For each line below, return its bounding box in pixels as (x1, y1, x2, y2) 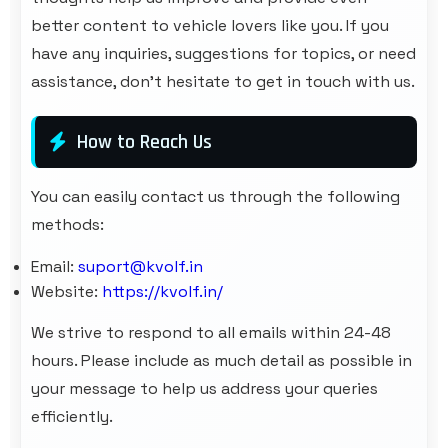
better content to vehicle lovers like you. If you (31, 15, 389, 36)
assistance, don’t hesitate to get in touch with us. (31, 71, 415, 92)
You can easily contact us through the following (31, 186, 400, 207)
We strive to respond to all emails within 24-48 (31, 322, 391, 343)
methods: (31, 214, 104, 235)
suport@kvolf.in (78, 256, 203, 277)
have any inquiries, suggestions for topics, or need (31, 43, 416, 64)
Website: (31, 281, 102, 302)
